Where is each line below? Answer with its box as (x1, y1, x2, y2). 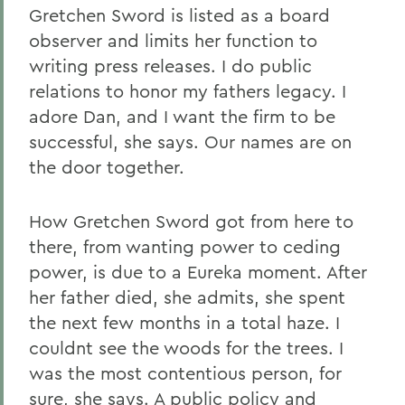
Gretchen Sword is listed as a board (29, 4, 330, 26)
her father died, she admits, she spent (29, 286, 345, 308)
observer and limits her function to (29, 29, 317, 52)
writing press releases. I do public (29, 54, 312, 77)
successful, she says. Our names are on (29, 130, 352, 153)
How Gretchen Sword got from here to (29, 210, 353, 232)
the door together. (29, 155, 184, 178)
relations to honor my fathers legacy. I (29, 80, 346, 102)
